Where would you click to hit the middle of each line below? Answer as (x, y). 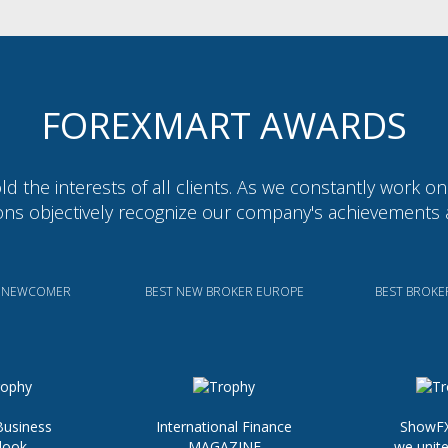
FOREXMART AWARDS (224, 126)
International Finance (224, 426)
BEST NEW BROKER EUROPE (224, 292)
